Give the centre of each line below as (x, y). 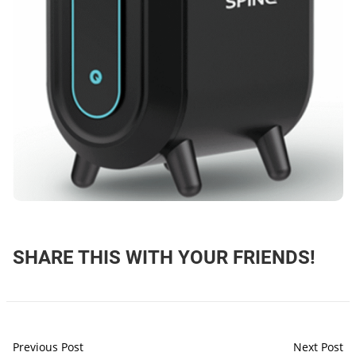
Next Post (318, 346)
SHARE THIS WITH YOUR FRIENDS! (164, 257)
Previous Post (48, 346)
